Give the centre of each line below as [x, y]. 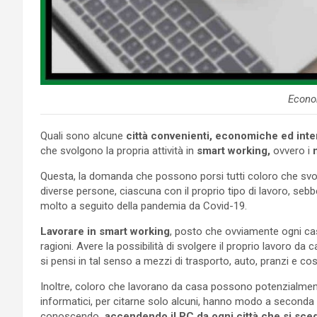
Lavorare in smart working [105, 231]
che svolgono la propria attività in [119, 150]
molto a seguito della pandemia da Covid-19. [144, 206]
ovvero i [290, 150]
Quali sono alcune [82, 136]
